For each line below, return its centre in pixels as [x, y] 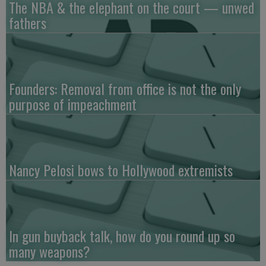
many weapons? [50, 251]
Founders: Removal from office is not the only [125, 89]
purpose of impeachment [73, 104]
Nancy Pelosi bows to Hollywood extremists [121, 170]
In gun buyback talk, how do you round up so [122, 236]
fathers [28, 23]
